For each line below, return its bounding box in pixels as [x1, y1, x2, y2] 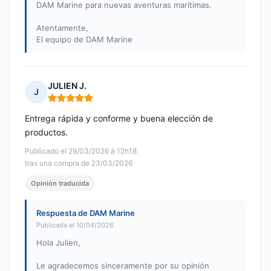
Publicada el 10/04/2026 [36, 221, 114, 230]
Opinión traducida [31, 179, 89, 188]
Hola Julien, [36, 238, 80, 248]
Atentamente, [36, 23, 88, 33]
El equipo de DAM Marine [36, 34, 132, 45]
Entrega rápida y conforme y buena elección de [25, 113, 213, 124]
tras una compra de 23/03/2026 [25, 158, 132, 168]
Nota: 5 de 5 [47, 97, 99, 109]
